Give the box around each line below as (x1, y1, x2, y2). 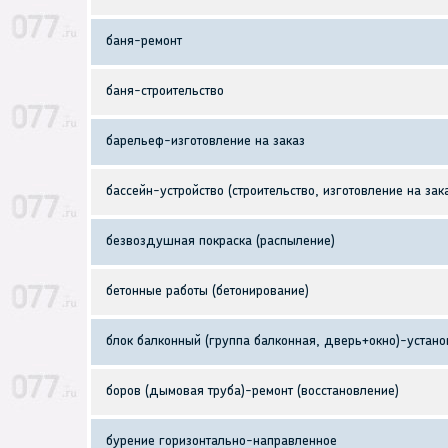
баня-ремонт (106, 34, 182, 50)
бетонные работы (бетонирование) (106, 284, 309, 300)
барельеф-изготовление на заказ (106, 134, 305, 150)
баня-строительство (106, 84, 224, 100)
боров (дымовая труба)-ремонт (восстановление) (106, 384, 399, 400)
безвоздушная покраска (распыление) (106, 234, 335, 250)
